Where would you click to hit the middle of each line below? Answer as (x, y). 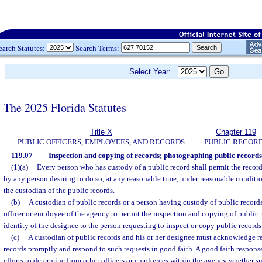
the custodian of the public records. (59, 190)
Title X (101, 132)
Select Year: (154, 72)
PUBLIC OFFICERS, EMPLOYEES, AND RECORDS (101, 142)
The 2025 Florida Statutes (65, 107)
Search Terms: (97, 48)
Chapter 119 (236, 132)
